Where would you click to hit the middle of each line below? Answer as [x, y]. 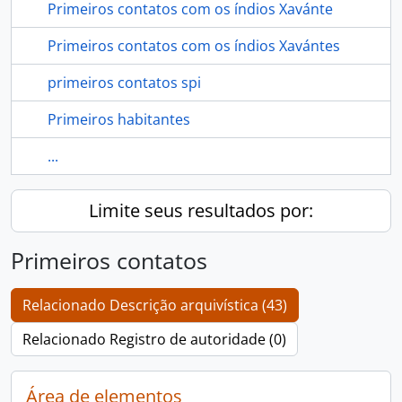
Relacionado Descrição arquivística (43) [155, 305]
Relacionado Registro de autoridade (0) [154, 339]
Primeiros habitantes [119, 119]
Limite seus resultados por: [201, 210]
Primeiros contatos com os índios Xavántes [194, 46]
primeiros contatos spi [124, 83]
